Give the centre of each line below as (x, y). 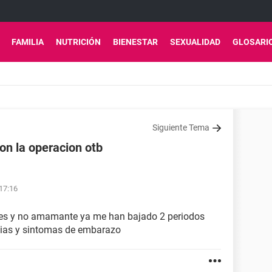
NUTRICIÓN (78, 42)
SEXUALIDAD (195, 42)
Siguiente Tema (181, 127)
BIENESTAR (135, 42)
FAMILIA (28, 42)
